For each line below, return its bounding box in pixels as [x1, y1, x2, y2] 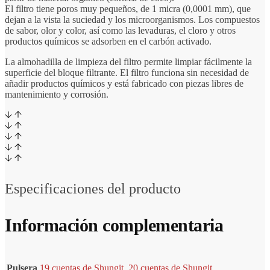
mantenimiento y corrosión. [5, 89, 108, 99]
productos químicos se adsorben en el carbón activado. [5, 36, 212, 46]
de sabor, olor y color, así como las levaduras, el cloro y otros [5, 25, 236, 36]
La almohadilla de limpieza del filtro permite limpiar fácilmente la [5, 57, 252, 67]
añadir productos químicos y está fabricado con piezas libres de [5, 78, 243, 89]
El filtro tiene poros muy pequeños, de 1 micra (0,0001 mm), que [5, 4, 251, 14]
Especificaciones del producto [5, 181, 181, 196]
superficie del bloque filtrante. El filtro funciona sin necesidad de [5, 67, 249, 78]
